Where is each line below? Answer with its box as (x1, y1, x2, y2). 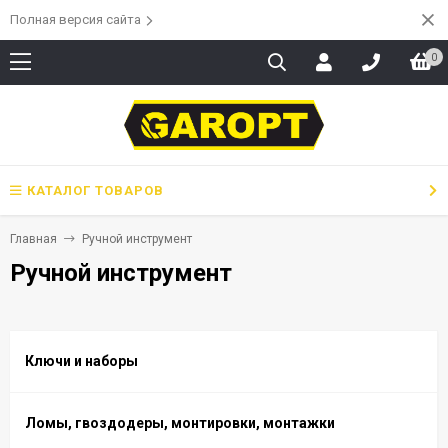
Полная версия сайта (10, 12, 141, 27)
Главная (10, 232, 57, 246)
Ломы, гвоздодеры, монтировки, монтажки (25, 415, 335, 431)
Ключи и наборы (25, 353, 138, 369)
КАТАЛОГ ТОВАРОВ (27, 183, 164, 198)
